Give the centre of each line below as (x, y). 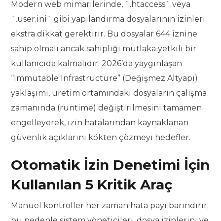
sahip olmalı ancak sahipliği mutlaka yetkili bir (104, 49)
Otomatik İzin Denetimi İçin (110, 165)
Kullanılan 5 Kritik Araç (92, 185)
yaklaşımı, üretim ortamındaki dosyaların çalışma (109, 93)
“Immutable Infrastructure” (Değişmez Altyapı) (105, 78)
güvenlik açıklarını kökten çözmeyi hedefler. (101, 138)
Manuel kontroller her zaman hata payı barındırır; (110, 206)
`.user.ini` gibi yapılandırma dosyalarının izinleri (108, 19)
